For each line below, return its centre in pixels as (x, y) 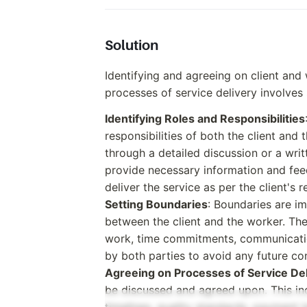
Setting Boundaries (156, 204)
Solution (132, 45)
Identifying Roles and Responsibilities (205, 118)
